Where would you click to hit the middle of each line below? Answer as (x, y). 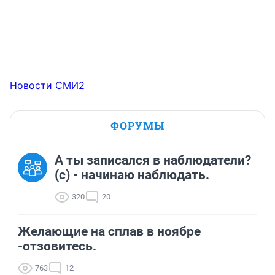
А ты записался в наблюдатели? (153, 160)
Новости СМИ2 (47, 85)
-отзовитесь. (57, 246)
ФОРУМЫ (137, 125)
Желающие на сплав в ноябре (109, 231)
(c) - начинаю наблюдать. (132, 175)
